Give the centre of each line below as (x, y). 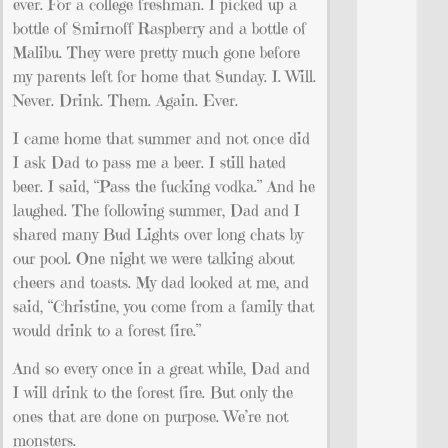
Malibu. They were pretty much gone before (156, 51)
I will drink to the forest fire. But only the (153, 392)
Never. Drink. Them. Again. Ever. (125, 99)
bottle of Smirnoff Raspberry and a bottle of (159, 27)
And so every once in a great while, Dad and (161, 368)
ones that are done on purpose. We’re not (150, 416)
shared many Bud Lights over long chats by (158, 233)
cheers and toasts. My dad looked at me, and (161, 281)
